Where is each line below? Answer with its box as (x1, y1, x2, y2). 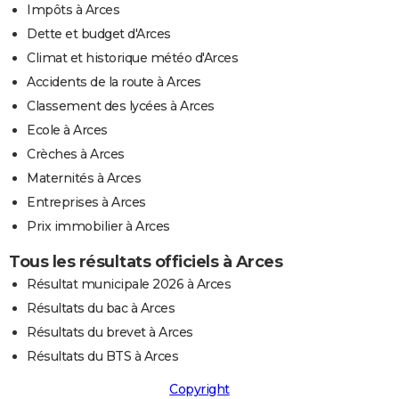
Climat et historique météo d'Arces (27, 50, 238, 67)
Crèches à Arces (27, 146, 125, 163)
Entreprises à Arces (27, 194, 146, 211)
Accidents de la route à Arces (27, 74, 201, 91)
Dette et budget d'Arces (27, 26, 171, 43)
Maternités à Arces (27, 170, 141, 187)
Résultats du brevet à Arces (27, 324, 193, 341)
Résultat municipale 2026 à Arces (27, 276, 231, 293)
